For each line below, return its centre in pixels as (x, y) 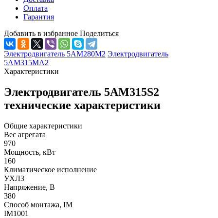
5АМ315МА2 (26, 62)
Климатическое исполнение (50, 169)
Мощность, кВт (30, 152)
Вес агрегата (25, 134)
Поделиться (99, 33)
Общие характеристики (43, 126)
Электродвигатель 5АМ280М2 (55, 54)
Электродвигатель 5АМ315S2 (82, 92)
